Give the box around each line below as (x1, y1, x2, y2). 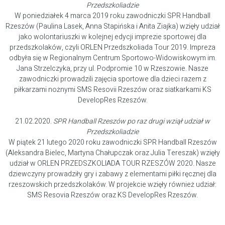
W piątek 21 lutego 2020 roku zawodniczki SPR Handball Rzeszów (8, 137, 217, 148)
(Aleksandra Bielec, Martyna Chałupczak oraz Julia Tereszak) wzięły (5, 148, 220, 159)
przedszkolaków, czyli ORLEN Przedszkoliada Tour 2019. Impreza (10, 42, 215, 53)
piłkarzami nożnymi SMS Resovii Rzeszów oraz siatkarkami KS (14, 84, 211, 95)
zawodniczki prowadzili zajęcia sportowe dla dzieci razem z (19, 74, 206, 85)
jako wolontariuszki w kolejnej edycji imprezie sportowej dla (19, 32, 206, 43)
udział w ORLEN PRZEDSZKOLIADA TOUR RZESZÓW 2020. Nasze (9, 158, 216, 169)
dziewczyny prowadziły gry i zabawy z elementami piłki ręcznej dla (9, 169, 216, 180)
